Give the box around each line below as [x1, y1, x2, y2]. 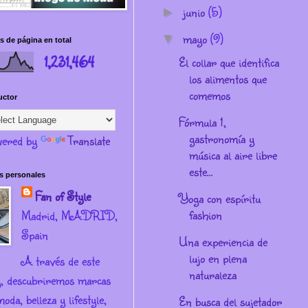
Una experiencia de [179, 232, 267, 250]
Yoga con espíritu [179, 189, 261, 207]
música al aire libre [189, 146, 277, 164]
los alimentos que [189, 69, 267, 87]
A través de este [21, 252, 100, 269]
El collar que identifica [179, 53, 279, 71]
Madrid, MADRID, [21, 206, 118, 224]
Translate [68, 131, 110, 149]
